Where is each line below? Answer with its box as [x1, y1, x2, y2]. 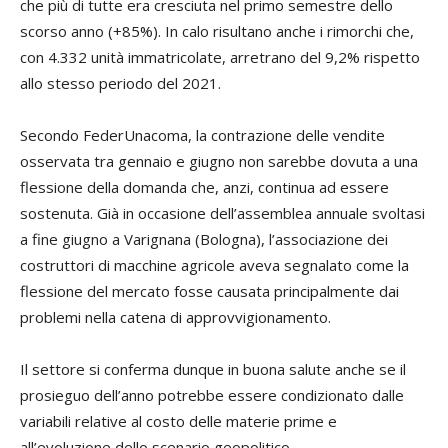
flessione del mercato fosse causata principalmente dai [20, 281, 399, 301]
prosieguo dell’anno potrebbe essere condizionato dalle [20, 385, 404, 405]
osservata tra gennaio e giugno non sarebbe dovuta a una [20, 151, 418, 171]
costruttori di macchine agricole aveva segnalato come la [20, 255, 409, 275]
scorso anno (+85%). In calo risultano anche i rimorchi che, [20, 21, 414, 41]
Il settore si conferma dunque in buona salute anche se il [20, 359, 406, 379]
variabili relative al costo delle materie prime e [20, 411, 337, 431]
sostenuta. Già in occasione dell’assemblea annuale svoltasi [20, 203, 425, 223]
